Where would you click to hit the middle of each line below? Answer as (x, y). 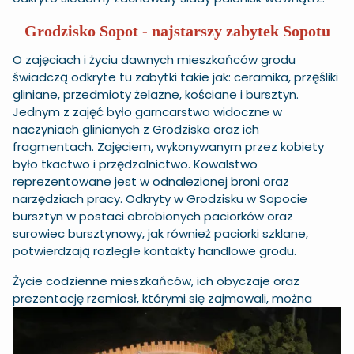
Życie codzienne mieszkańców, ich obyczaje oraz (156, 281)
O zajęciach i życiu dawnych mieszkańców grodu (154, 60)
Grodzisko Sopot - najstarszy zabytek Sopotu (177, 31)
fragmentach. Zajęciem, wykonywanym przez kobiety (168, 147)
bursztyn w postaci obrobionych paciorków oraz (153, 216)
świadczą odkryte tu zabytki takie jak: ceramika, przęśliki (175, 77)
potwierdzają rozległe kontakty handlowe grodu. (154, 251)
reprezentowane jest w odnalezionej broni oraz (151, 181)
